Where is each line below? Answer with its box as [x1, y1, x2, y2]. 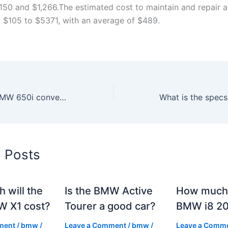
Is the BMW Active [65, 184, 153, 197]
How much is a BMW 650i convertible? [60, 92, 66, 102]
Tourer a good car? [65, 199, 156, 212]
